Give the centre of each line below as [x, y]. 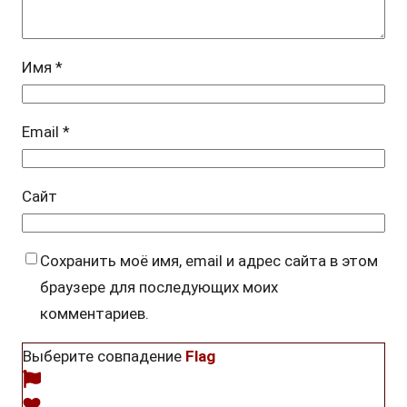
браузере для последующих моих [159, 288]
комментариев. [94, 314]
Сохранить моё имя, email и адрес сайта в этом [208, 261]
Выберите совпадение [104, 357]
